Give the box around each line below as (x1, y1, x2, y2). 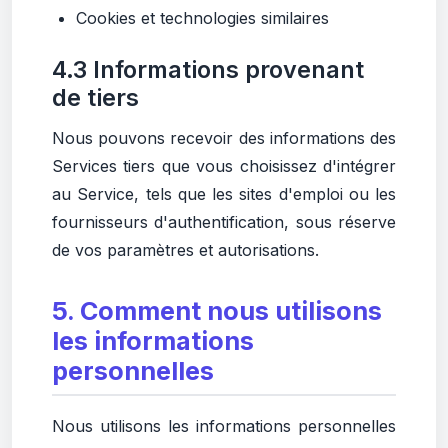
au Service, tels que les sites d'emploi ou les (52, 184, 396, 204)
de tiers (52, 83, 139, 112)
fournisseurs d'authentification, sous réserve (52, 212, 396, 232)
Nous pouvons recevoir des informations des (52, 128, 396, 148)
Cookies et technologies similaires (76, 8, 329, 28)
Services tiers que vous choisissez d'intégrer (52, 156, 396, 176)
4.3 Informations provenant (52, 55, 364, 84)
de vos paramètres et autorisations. (52, 240, 319, 260)
